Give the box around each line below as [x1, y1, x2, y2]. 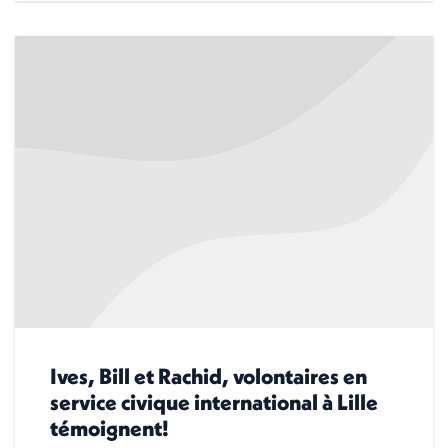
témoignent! [50, 414, 169, 443]
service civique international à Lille [50, 388, 378, 417]
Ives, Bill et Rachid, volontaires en [50, 362, 367, 391]
